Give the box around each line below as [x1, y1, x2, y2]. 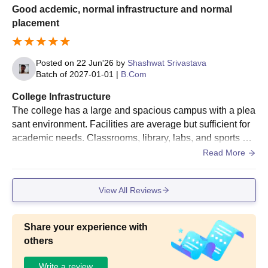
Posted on [36, 58, 77, 68]
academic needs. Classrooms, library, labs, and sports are [12, 133, 256, 144]
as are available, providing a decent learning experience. [12, 147, 252, 157]
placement [12, 18, 59, 29]
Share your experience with [24, 222, 148, 233]
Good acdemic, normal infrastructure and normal [12, 4, 232, 15]
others [24, 236, 53, 246]
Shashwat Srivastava [127, 58, 206, 68]
